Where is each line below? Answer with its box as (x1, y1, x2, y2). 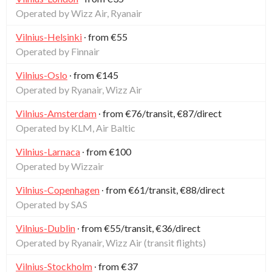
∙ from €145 (67, 69, 118, 81)
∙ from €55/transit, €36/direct (75, 222, 200, 234)
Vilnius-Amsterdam (16, 107, 97, 119)
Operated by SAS (16, 198, 87, 210)
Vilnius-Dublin (16, 222, 75, 234)
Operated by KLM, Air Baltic (16, 121, 135, 134)
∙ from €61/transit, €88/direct (100, 183, 225, 195)
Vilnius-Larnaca (16, 145, 80, 157)
